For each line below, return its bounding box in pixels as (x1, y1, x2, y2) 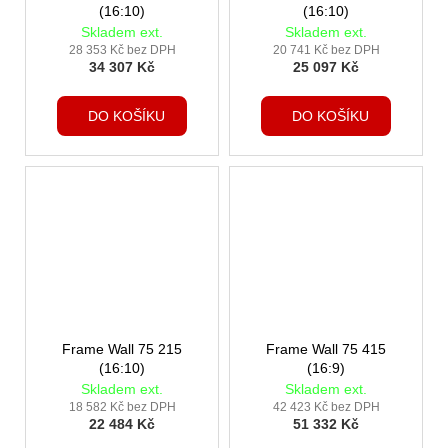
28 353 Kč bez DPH (68, 42, 176, 57)
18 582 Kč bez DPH (68, 400, 176, 415)
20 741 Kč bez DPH (272, 42, 380, 57)
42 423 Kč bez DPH (272, 400, 380, 415)
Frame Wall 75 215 (62, 341, 182, 358)
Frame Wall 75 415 (266, 341, 362, 358)
